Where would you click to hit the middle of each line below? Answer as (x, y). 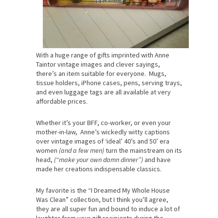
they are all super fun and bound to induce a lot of (108, 209)
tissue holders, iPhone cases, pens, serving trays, (109, 82)
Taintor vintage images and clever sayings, (98, 64)
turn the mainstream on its (143, 150)
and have (157, 159)
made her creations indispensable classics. (99, 169)
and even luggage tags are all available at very (103, 92)
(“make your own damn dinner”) (99, 159)
